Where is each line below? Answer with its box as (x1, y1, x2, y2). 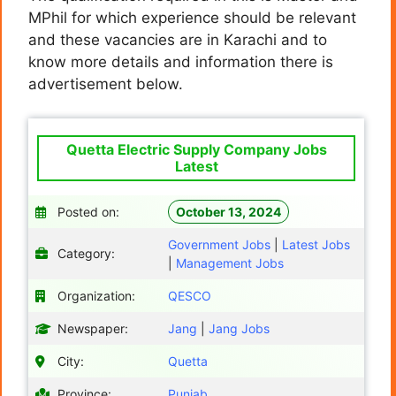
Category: (57, 245, 115, 261)
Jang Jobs (209, 320, 270, 336)
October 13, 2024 (176, 203, 281, 219)
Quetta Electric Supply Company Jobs (65, 140, 327, 158)
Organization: (57, 287, 135, 303)
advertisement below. (28, 75, 183, 94)
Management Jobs (176, 255, 284, 270)
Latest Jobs (282, 236, 350, 252)
